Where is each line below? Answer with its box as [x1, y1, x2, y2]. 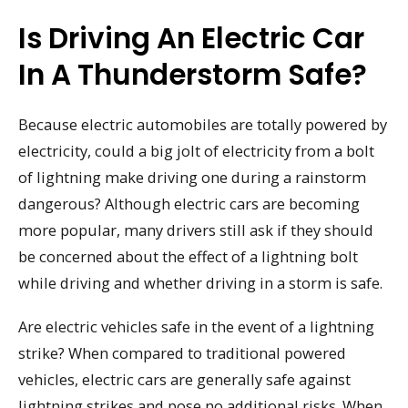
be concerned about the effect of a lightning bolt [18, 245, 358, 267]
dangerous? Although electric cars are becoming [18, 192, 360, 214]
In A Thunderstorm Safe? [18, 54, 367, 95]
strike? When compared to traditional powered [18, 342, 346, 364]
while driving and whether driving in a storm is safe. [18, 271, 382, 293]
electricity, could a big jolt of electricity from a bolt [18, 139, 374, 161]
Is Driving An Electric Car [18, 17, 364, 58]
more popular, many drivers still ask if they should [18, 219, 373, 240]
